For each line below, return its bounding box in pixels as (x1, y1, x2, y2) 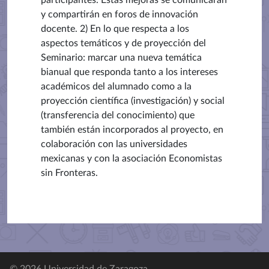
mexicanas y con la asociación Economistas (41, 154, 222, 163)
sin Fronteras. (41, 168, 98, 178)
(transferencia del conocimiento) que (41, 110, 195, 120)
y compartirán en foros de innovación (41, 10, 198, 19)
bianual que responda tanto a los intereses (41, 67, 218, 77)
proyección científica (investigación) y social (41, 96, 225, 106)
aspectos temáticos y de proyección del (41, 38, 206, 48)
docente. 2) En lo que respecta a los (41, 24, 189, 34)
